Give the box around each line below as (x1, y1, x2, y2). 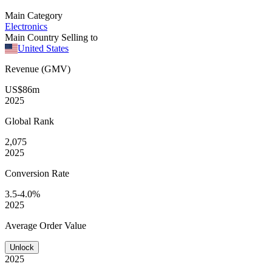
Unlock (10, 242, 34, 252)
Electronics (5, 21, 47, 32)
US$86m (5, 84, 39, 95)
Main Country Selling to (5, 32, 98, 42)
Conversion (5, 168, 52, 178)
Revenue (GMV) (5, 63, 70, 74)
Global (5, 115, 33, 126)
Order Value (39, 220, 86, 231)
